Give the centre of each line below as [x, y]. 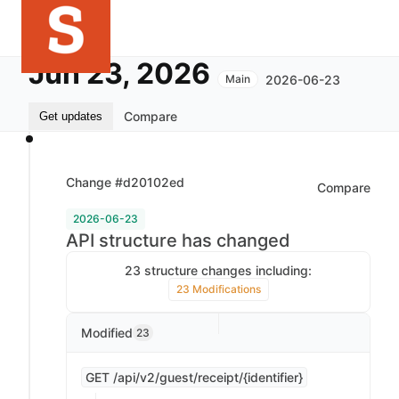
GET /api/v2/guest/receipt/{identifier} [194, 377]
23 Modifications [218, 289]
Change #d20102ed [125, 182]
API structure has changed [178, 240]
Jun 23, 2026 [119, 73]
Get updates [71, 116]
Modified [107, 333]
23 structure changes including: [218, 270]
